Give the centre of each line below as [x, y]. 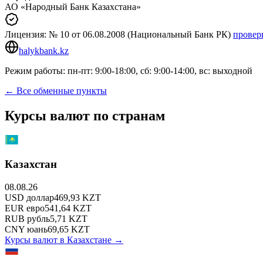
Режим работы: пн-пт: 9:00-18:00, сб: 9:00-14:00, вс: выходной [129, 70]
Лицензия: [27, 34]
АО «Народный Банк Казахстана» [73, 6]
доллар [40, 197]
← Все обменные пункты [56, 90]
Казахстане [89, 240]
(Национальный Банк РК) [178, 34]
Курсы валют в [36, 240]
